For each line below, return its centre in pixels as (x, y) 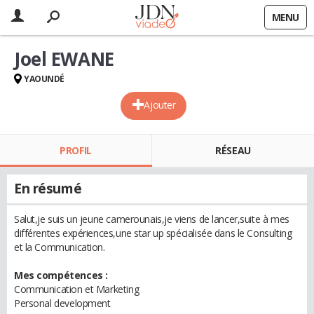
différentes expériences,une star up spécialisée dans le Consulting (153, 233)
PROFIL (76, 150)
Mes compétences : (61, 275)
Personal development (62, 303)
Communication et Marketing (77, 289)
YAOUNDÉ (45, 79)
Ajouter (160, 105)
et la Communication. (60, 247)
